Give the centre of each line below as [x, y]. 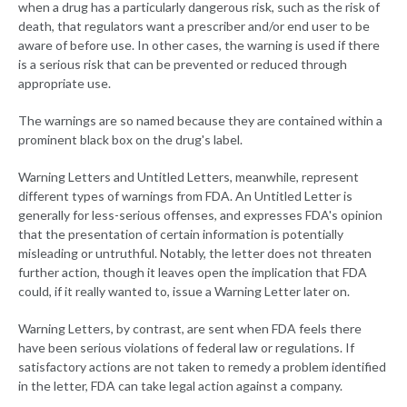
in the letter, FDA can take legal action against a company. [180, 386]
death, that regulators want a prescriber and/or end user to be [194, 26]
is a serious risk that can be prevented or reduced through [183, 65]
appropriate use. [65, 84]
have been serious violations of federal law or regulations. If [186, 348]
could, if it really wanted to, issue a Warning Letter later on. [184, 292]
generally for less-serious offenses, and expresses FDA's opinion [200, 215]
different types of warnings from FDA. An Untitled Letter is [185, 196]
